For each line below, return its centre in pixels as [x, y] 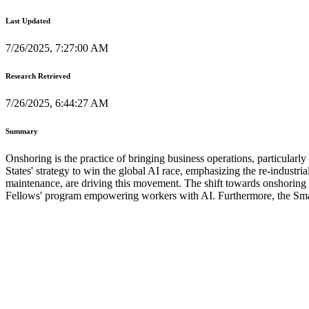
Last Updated [28, 20]
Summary [22, 131]
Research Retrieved [38, 76]
